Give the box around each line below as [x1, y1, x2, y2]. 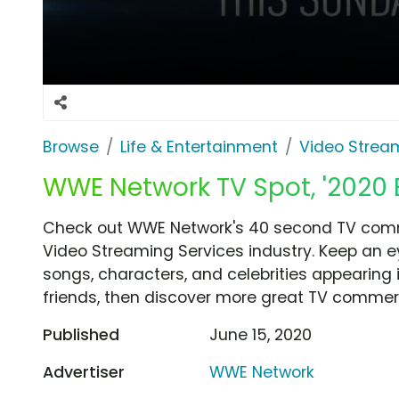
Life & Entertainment [120, 135, 278, 158]
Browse [43, 135, 99, 158]
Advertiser [43, 361, 125, 383]
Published [43, 323, 119, 346]
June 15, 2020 [209, 323, 313, 346]
